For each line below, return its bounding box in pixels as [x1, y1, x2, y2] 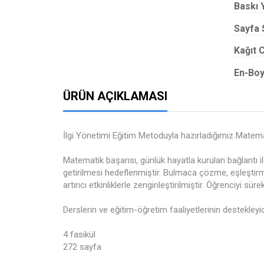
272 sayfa [63, 242, 101, 252]
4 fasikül [63, 229, 95, 240]
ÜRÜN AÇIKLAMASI [63, 89, 167, 103]
